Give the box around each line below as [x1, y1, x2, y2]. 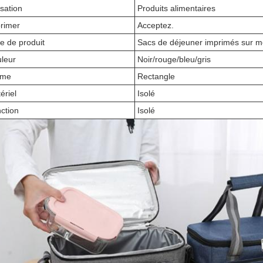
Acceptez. [137, 21, 174, 30]
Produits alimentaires [137, 4, 215, 13]
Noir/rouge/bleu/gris [137, 55, 211, 64]
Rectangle [137, 72, 175, 81]
